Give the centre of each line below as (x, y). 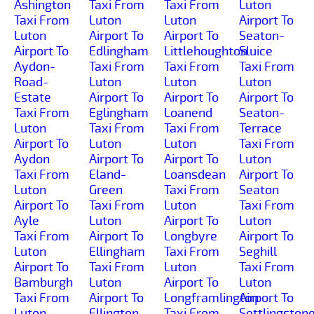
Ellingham (117, 251)
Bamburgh (43, 282)
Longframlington (211, 298)
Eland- (108, 174)
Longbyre (191, 236)
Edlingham (119, 51)
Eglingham (119, 112)
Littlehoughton (206, 51)
